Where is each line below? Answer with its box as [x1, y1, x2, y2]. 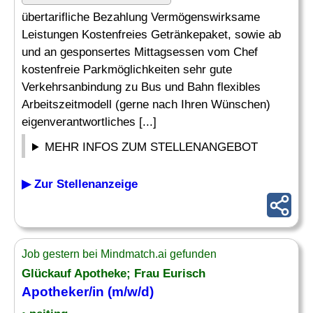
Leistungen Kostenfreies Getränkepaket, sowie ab [22, 28, 281, 41]
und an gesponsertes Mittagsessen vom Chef [22, 45, 258, 59]
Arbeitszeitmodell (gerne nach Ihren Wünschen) [22, 98, 270, 111]
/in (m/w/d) [89, 284, 154, 299]
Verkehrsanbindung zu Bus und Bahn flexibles [22, 80, 261, 94]
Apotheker [22, 284, 89, 299]
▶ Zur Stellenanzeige [22, 177, 138, 191]
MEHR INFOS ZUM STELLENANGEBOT [45, 140, 259, 154]
